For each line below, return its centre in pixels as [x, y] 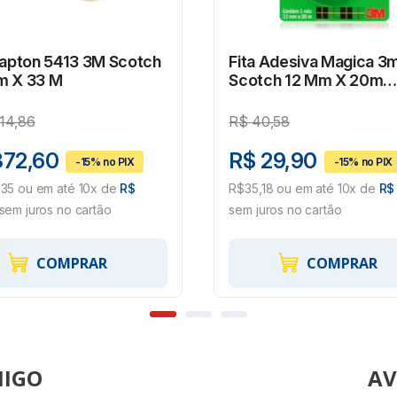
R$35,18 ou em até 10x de [304, 189]
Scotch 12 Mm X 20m [306, 81]
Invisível [258, 99]
